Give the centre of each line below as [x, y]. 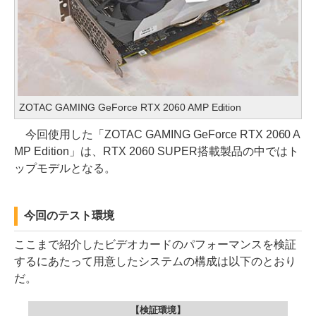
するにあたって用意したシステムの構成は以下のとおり [155, 262]
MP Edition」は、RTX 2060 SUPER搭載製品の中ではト [157, 152]
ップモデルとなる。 [65, 169]
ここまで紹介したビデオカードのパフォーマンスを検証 [155, 245]
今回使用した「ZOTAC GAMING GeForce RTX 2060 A [158, 135]
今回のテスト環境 [69, 216]
